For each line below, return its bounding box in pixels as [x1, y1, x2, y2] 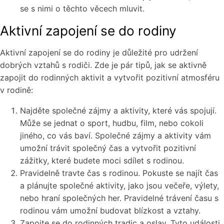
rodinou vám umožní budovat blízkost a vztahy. [20, 205, 200, 216]
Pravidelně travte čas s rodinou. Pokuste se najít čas [20, 168, 218, 178]
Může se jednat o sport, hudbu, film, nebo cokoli [20, 118, 203, 128]
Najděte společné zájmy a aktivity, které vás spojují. [20, 105, 216, 116]
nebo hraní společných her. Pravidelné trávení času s [20, 193, 218, 203]
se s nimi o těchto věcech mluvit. [20, 3, 144, 14]
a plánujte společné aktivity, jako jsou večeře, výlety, [20, 180, 219, 191]
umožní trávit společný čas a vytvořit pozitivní [20, 143, 196, 153]
